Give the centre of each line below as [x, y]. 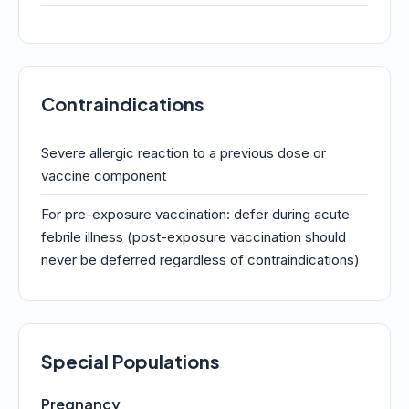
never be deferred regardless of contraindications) [200, 260]
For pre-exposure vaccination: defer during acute [195, 214]
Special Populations [131, 361]
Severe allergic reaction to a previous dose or [184, 153]
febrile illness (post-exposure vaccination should [194, 237]
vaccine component [104, 176]
